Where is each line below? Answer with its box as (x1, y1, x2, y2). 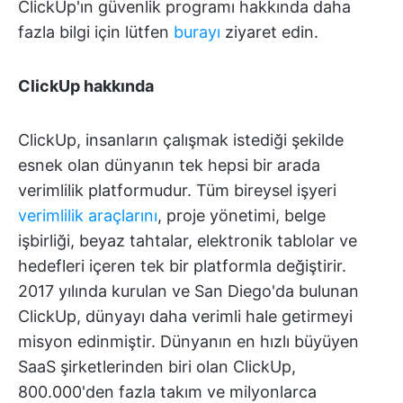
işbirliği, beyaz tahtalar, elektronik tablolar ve (18, 231, 357, 250)
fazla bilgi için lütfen (18, 22, 174, 41)
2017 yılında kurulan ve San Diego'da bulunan (18, 282, 359, 300)
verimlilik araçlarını (18, 206, 157, 225)
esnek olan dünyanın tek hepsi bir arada (18, 156, 320, 175)
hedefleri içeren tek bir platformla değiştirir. (18, 256, 346, 275)
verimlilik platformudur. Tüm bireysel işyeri (18, 181, 336, 200)
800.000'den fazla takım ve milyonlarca (18, 382, 317, 401)
